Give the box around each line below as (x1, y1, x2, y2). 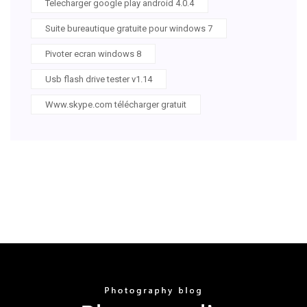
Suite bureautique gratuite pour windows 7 (45, 23, 212, 34)
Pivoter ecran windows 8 (45, 48, 141, 59)
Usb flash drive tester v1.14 (45, 73, 152, 84)
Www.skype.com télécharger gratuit (45, 99, 186, 110)
